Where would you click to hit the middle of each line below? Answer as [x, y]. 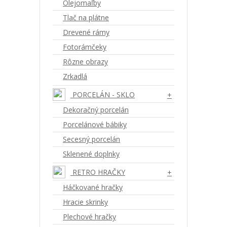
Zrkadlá [75, 76]
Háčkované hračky [93, 187]
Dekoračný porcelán [96, 110]
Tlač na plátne [86, 17]
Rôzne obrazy [85, 62]
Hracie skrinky [85, 202]
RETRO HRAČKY [98, 172]
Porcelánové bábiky [95, 124]
